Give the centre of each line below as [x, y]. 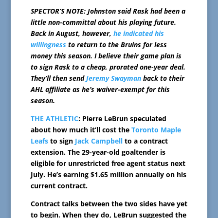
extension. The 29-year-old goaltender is [98, 152]
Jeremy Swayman [113, 78]
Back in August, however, [72, 34]
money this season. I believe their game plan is [106, 56]
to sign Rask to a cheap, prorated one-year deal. [108, 67]
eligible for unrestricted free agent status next [108, 163]
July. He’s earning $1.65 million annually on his [108, 175]
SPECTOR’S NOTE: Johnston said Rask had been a [108, 11]
